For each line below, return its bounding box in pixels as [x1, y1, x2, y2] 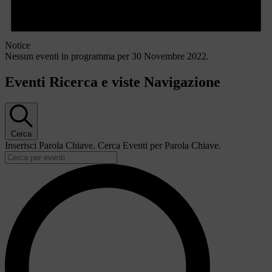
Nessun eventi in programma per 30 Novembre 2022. [5, 50, 209, 61]
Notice [5, 39, 30, 50]
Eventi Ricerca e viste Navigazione [5, 73, 220, 90]
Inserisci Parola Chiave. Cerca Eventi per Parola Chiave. [5, 140, 221, 151]
